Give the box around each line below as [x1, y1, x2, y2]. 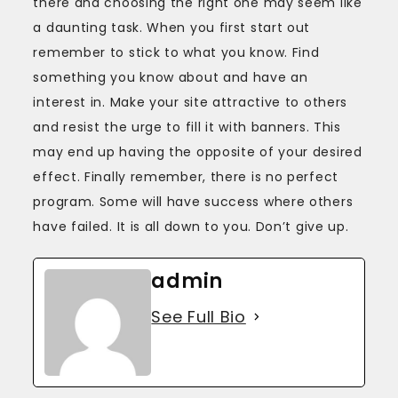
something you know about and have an [33, 68, 308, 86]
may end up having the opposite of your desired [33, 142, 362, 161]
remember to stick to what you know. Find [33, 43, 320, 61]
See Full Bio [151, 305, 246, 328]
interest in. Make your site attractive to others [33, 92, 348, 111]
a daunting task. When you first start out [33, 18, 311, 36]
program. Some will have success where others [33, 192, 354, 211]
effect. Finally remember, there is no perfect [33, 167, 338, 186]
